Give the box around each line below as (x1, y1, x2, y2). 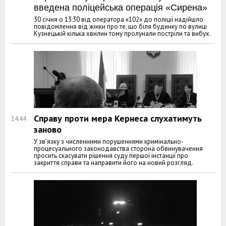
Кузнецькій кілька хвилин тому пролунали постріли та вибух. (34, 29, 211, 38)
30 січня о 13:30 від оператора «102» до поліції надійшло (34, 15, 203, 24)
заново (34, 124, 62, 136)
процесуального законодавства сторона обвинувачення (34, 144, 203, 153)
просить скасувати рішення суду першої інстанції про (34, 151, 188, 160)
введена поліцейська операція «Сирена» (34, 3, 207, 13)
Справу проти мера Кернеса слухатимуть (34, 112, 202, 125)
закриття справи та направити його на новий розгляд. (34, 158, 193, 167)
